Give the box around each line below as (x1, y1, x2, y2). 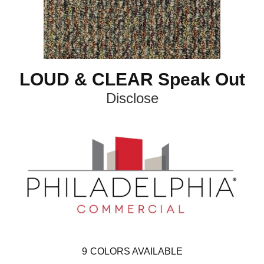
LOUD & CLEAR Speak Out (19, 69, 245, 89)
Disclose (105, 90, 159, 106)
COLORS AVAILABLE (90, 246, 183, 256)
